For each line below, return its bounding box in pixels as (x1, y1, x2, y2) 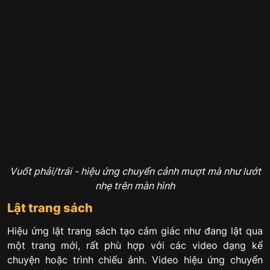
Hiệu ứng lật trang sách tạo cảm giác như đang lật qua (7, 225, 263, 237)
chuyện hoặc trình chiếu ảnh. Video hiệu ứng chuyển (7, 254, 263, 266)
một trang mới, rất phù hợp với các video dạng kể (7, 239, 263, 252)
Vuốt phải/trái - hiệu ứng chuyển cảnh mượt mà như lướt (9, 165, 261, 177)
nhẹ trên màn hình (95, 179, 175, 192)
